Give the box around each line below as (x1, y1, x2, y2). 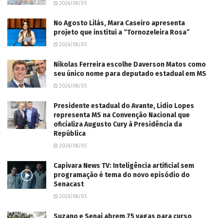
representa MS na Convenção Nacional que (54, 111, 190, 120)
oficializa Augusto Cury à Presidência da (54, 120, 182, 129)
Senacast (54, 180, 84, 189)
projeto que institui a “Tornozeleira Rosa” (54, 28, 190, 37)
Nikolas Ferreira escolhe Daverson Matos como (54, 60, 206, 69)
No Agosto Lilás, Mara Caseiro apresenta (54, 19, 185, 28)
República (54, 129, 86, 138)
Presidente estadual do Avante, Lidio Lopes (54, 102, 194, 110)
